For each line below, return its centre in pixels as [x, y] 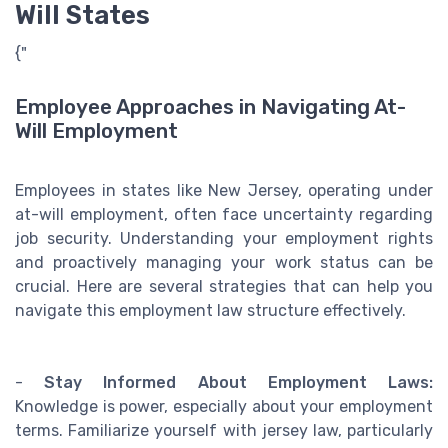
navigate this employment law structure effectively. [210, 310]
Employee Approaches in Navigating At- [210, 106]
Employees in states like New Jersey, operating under [224, 190]
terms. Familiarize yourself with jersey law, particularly [224, 430]
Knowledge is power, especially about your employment [224, 406]
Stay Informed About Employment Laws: [239, 382]
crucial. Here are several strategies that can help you [224, 286]
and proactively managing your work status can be [224, 262]
